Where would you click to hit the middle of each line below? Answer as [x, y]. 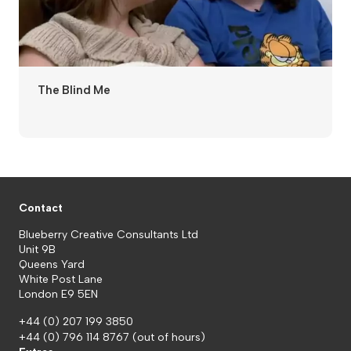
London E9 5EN [58, 295]
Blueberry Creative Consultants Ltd [109, 235]
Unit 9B [37, 250]
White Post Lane [61, 280]
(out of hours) [169, 338]
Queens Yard [52, 265]
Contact [41, 208]
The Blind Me [74, 90]
